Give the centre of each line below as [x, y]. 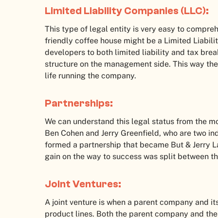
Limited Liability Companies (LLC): [128, 11]
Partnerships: [80, 103]
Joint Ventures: [83, 184]
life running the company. [91, 76]
